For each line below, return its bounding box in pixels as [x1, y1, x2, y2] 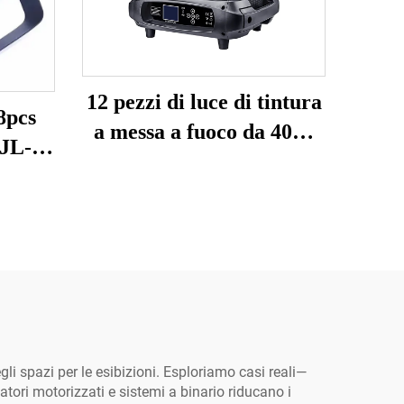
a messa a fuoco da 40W [94, 120, 314, 143]
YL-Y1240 [156, 150, 252, 173]
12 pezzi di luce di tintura [86, 90, 322, 114]
